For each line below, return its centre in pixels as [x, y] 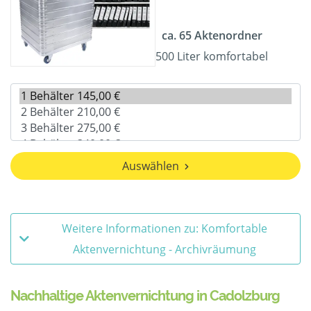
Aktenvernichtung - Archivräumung [165, 250]
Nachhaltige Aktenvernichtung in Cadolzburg [145, 296]
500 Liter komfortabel [212, 57]
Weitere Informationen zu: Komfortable [165, 229]
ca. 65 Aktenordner [212, 36]
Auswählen [151, 166]
